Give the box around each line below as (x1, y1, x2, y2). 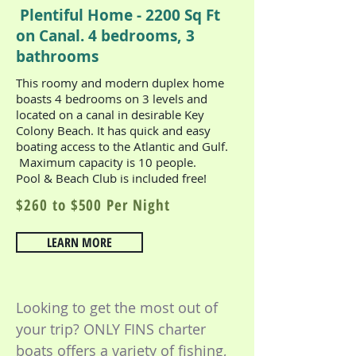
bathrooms (16, 46, 99, 67)
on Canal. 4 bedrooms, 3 (16, 25, 195, 46)
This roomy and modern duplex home (16, 75, 224, 91)
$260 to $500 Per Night (16, 195, 170, 215)
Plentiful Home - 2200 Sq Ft (16, 5, 220, 25)
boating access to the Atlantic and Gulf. (16, 138, 231, 154)
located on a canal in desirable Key (16, 106, 204, 122)
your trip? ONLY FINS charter (16, 319, 206, 339)
